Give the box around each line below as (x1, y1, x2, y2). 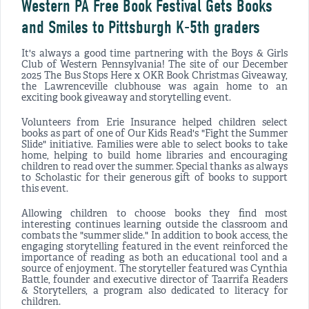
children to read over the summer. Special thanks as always (21, 161, 288, 174)
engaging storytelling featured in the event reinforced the (21, 241, 288, 254)
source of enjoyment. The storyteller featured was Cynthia (21, 263, 288, 276)
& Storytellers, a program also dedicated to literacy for (21, 286, 288, 298)
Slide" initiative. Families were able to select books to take (21, 139, 288, 152)
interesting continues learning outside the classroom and (21, 219, 288, 232)
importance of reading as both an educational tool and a (21, 252, 288, 265)
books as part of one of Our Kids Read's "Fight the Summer (21, 128, 288, 141)
